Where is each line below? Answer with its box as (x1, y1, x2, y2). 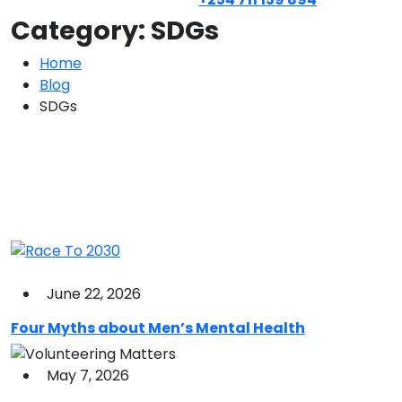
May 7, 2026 (47, 365, 129, 387)
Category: (11, 13, 151, 48)
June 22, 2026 (47, 283, 141, 304)
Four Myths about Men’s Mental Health (11, 317, 305, 338)
